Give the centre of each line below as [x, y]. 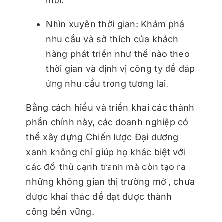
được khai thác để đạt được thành [99, 197]
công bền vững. [60, 212]
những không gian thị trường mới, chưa [111, 182]
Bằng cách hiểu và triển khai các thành [110, 108]
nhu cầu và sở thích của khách [112, 39]
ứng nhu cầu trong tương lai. [107, 84]
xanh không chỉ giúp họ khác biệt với [106, 152]
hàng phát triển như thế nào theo [118, 54]
